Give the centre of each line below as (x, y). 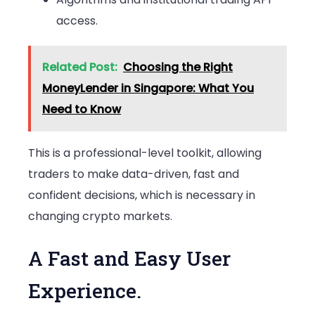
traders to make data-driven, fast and (134, 174)
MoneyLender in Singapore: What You (148, 89)
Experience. (85, 290)
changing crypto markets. (100, 217)
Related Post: (80, 67)
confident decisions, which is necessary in (142, 195)
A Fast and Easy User (129, 258)
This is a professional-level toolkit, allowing (145, 153)
